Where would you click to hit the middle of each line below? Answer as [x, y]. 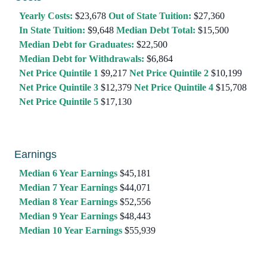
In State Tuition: [52, 30]
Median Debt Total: [156, 30]
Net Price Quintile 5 [59, 102]
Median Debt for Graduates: [77, 44]
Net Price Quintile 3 [59, 87]
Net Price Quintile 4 [174, 87]
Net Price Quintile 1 [59, 73]
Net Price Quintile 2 [169, 73]
